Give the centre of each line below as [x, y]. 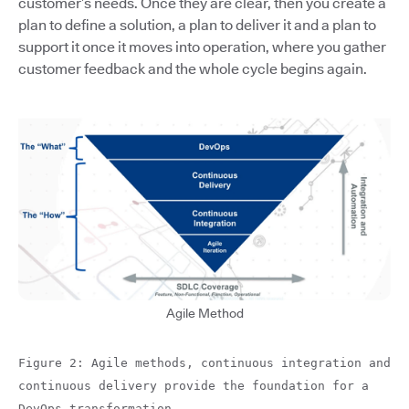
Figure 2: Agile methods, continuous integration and [204, 363]
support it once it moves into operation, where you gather [202, 47]
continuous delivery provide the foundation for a [194, 386]
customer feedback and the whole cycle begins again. [193, 68]
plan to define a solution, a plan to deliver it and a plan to [197, 25]
